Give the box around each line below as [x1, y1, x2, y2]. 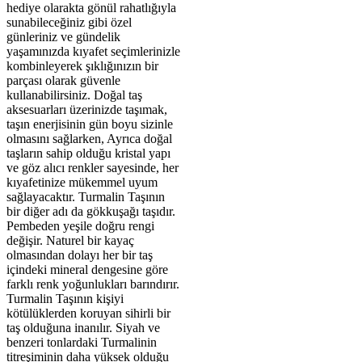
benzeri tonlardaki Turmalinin [6, 335, 157, 349]
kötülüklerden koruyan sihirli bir [6, 305, 170, 320]
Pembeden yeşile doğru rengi [6, 218, 154, 233]
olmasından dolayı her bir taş [6, 247, 153, 262]
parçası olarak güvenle [6, 73, 120, 87]
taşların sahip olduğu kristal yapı [6, 145, 170, 160]
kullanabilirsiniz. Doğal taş [6, 87, 142, 102]
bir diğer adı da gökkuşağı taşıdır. [6, 204, 175, 218]
